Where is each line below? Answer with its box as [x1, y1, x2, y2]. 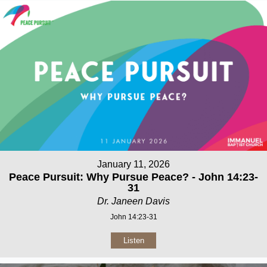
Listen [123, 236, 144, 246]
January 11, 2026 [97, 159, 170, 170]
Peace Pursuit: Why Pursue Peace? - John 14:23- [9, 171, 258, 184]
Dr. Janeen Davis [97, 196, 170, 207]
